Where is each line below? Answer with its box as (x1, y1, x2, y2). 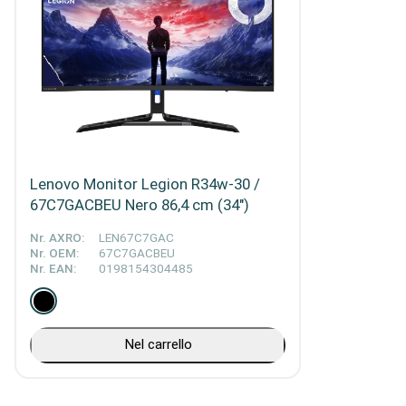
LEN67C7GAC (99, 231, 174, 246)
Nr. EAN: (30, 262, 76, 276)
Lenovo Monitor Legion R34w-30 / (30, 175, 260, 194)
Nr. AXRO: (30, 231, 84, 246)
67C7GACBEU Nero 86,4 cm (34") (30, 196, 249, 215)
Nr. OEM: (30, 246, 79, 261)
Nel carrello (123, 336, 192, 353)
